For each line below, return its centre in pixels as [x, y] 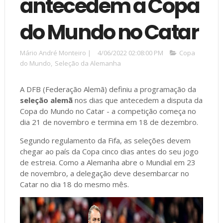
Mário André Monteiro [54, 53]
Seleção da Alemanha [88, 63]
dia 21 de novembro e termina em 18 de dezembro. [109, 122]
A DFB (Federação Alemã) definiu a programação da [108, 89]
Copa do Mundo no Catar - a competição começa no [108, 111]
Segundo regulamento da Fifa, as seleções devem [105, 140]
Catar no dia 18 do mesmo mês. [74, 184]
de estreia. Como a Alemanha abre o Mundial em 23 [108, 162]
